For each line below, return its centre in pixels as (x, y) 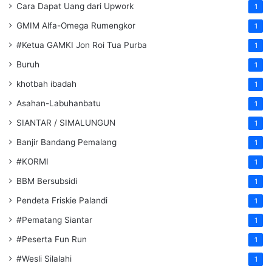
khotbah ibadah (46, 83)
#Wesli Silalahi (44, 258)
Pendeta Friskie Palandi (62, 200)
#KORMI (32, 161)
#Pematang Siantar (54, 219)
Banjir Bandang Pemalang (66, 142)
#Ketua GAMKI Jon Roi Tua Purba (82, 45)
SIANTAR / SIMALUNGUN (66, 122)
